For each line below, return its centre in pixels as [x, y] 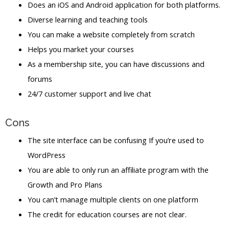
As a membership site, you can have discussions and [116, 64]
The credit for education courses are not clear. [107, 214]
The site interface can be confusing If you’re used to [116, 140]
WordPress [46, 155]
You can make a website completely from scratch [111, 34]
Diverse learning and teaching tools [87, 19]
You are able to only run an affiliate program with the [118, 169]
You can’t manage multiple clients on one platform [113, 199]
